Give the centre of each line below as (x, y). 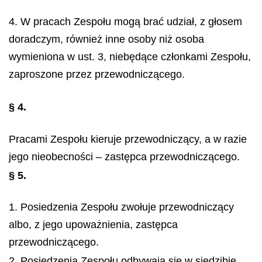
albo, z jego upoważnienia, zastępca (93, 225)
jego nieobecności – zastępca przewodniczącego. (124, 156)
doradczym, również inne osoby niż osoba (106, 39)
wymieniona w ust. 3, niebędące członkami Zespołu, (130, 56)
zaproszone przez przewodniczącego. (97, 74)
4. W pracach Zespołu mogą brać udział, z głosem (125, 21)
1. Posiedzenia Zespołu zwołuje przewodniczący (121, 207)
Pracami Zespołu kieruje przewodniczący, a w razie (128, 139)
